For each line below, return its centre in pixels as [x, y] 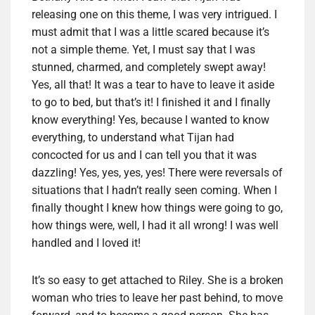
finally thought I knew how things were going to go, [157, 208]
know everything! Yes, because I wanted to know [150, 120]
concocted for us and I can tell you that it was [144, 155]
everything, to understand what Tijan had [133, 138]
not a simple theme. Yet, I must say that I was [143, 50]
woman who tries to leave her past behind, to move [157, 298]
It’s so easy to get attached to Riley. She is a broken [157, 281]
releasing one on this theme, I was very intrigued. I [154, 15]
